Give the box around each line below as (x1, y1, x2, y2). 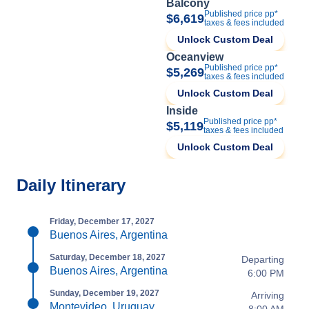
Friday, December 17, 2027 (50, 217, 154, 226)
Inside (166, 105, 198, 117)
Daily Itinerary (17, 176, 126, 195)
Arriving (251, 290, 284, 301)
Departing (241, 254, 284, 265)
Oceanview (166, 51, 223, 63)
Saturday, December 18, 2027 (50, 252, 166, 262)
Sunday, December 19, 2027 (50, 288, 159, 298)
